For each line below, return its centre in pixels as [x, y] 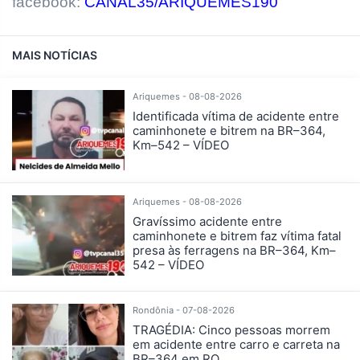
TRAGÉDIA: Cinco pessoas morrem [231, 329]
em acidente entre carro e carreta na [236, 344]
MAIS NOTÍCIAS [55, 55]
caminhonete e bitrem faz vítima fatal [237, 235]
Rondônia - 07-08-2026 [184, 310]
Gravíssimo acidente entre [207, 221]
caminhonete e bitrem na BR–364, [229, 130]
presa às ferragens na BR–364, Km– [234, 250]
